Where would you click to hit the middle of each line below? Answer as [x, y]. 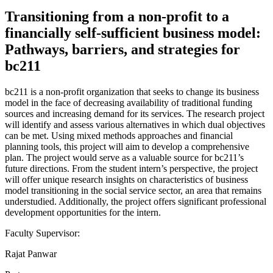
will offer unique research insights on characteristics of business [126, 179]
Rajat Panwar [31, 253]
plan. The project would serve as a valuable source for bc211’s [124, 157]
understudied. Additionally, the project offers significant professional [136, 201]
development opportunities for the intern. [83, 212]
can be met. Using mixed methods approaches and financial [119, 135]
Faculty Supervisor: [42, 233]
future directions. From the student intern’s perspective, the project [131, 168]
